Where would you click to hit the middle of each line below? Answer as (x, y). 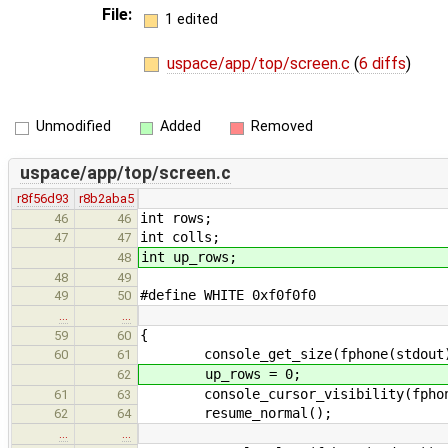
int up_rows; (189, 256)
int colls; (180, 236)
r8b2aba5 (106, 198)
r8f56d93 (43, 198)
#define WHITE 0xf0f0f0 (228, 294)
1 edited (191, 19)
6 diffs (382, 63)
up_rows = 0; (221, 373)
